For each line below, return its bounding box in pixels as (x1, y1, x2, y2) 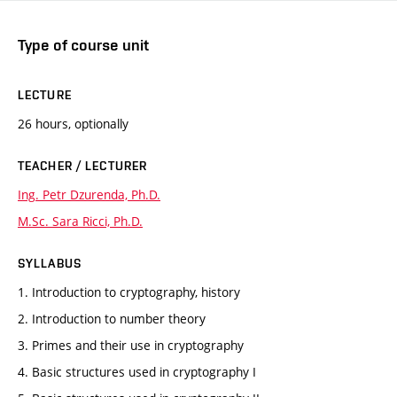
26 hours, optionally (18, 114, 128, 132)
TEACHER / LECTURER (18, 158, 148, 173)
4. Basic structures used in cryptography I (18, 362, 256, 380)
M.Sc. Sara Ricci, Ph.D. (18, 212, 143, 230)
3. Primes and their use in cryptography (18, 336, 244, 354)
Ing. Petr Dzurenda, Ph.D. (18, 185, 160, 203)
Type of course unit (18, 35, 149, 54)
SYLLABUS (18, 255, 82, 270)
